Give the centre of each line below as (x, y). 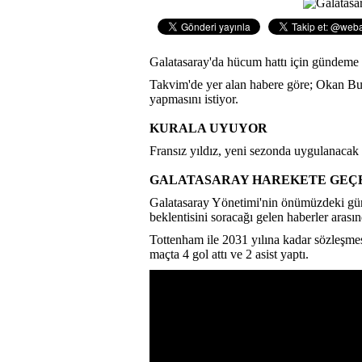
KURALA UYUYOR (208, 128)
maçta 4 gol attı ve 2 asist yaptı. (229, 254)
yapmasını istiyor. (194, 99)
